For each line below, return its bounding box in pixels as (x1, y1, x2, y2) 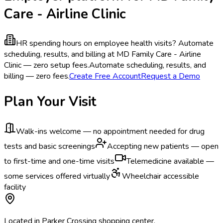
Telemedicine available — (126, 155, 214, 167)
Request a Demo (141, 71, 200, 82)
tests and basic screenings (4, 140, 95, 152)
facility (4, 181, 26, 193)
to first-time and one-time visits (4, 155, 114, 167)
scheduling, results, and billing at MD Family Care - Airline (4, 49, 201, 60)
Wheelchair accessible (122, 170, 199, 182)
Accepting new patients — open (107, 140, 219, 152)
